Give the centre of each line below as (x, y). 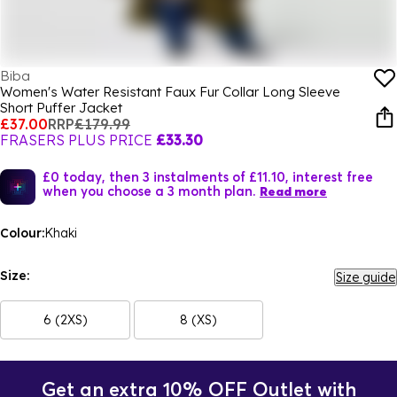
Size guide (366, 277)
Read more (293, 191)
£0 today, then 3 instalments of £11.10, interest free (208, 176)
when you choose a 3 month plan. (149, 191)
